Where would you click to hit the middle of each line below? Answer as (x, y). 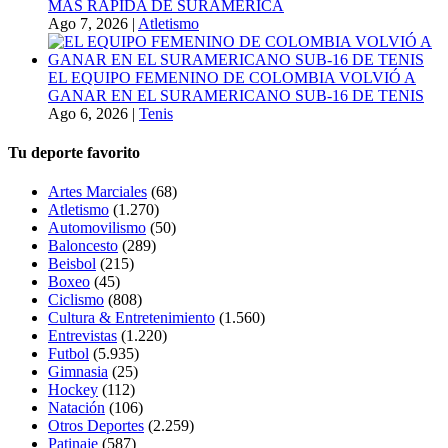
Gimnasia (78, 372)
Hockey (73, 390)
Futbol (68, 354)
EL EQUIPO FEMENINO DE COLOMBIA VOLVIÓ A (232, 77)
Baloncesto (83, 246)
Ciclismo (76, 300)
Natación (76, 408)
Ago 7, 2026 (88, 23)
